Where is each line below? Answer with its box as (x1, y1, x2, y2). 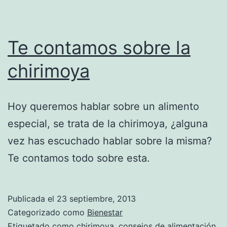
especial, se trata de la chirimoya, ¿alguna (8, 117, 208, 130)
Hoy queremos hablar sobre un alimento (8, 100, 199, 112)
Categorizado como (8, 207, 87, 217)
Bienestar (87, 207, 123, 217)
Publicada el (8, 193, 57, 204)
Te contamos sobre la (8, 36, 191, 59)
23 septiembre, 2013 (57, 193, 136, 204)
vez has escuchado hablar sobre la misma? (8, 134, 212, 147)
